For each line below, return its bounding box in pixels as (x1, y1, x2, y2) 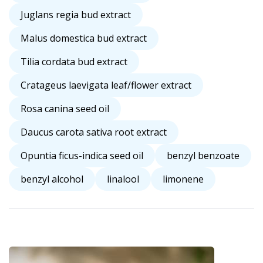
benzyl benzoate (167, 149, 240, 163)
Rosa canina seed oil (21, 102, 109, 116)
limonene (163, 173, 204, 186)
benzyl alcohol (21, 173, 83, 186)
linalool (107, 173, 139, 186)
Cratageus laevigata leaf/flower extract (21, 79, 191, 92)
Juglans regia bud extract (21, 8, 131, 22)
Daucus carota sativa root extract (21, 126, 167, 139)
